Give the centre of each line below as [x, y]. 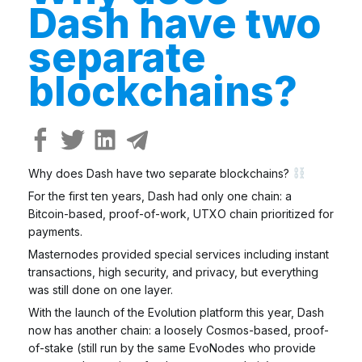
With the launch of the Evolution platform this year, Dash [176, 312]
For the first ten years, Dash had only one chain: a [160, 196]
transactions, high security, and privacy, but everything [173, 271]
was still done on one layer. [101, 289]
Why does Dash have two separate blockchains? [160, 173]
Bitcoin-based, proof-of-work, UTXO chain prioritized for [181, 213]
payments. [55, 231]
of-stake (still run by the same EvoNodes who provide [172, 347]
